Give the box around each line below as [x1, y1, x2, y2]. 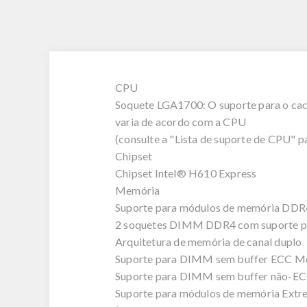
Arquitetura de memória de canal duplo [115, 235, 302, 249]
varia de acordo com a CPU [115, 115, 246, 129]
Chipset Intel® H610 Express [115, 167, 257, 180]
